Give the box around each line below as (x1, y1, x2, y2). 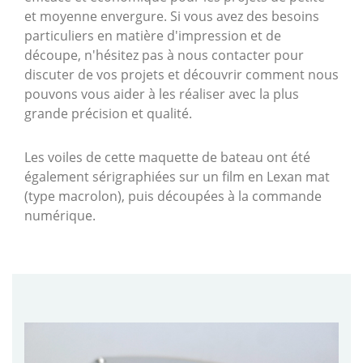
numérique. (24, 207, 96, 225)
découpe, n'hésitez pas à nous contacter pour (24, 46, 304, 65)
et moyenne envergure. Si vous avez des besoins (24, 7, 319, 26)
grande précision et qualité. (24, 105, 192, 123)
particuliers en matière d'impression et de (24, 27, 281, 45)
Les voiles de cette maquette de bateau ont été (24, 148, 310, 167)
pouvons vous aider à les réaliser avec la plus (24, 85, 299, 104)
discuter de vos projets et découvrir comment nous (24, 66, 339, 84)
